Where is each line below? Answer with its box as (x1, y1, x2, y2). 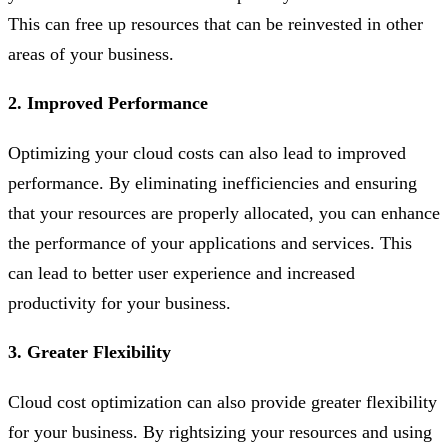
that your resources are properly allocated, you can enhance (8, 202, 440, 223)
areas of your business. (8, 44, 174, 64)
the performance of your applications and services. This (8, 232, 412, 253)
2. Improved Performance (8, 92, 208, 113)
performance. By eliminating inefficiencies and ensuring (8, 172, 417, 193)
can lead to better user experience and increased (8, 262, 355, 283)
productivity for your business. (8, 292, 231, 313)
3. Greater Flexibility (8, 341, 171, 362)
